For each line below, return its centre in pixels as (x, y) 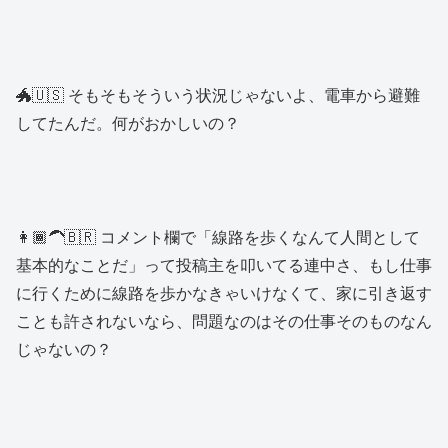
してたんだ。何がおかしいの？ (128, 123)
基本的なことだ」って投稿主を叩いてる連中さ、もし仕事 (224, 264)
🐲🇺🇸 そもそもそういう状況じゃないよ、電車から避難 (218, 95)
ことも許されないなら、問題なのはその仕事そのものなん (224, 320)
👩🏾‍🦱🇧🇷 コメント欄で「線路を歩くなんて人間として (218, 236)
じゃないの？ (64, 348)
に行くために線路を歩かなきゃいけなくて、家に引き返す (224, 292)
